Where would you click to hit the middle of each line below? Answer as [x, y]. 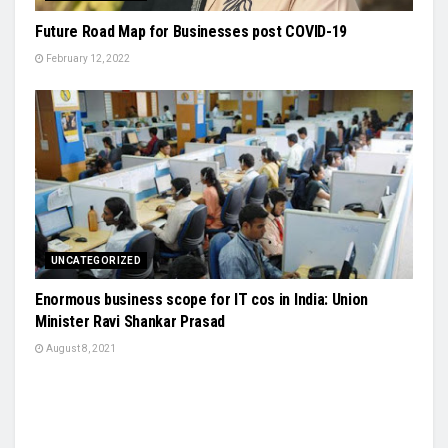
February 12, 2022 [87, 58]
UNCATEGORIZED [96, 260]
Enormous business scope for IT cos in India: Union [201, 299]
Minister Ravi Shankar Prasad [130, 321]
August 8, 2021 [80, 348]
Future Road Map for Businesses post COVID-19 [191, 31]
